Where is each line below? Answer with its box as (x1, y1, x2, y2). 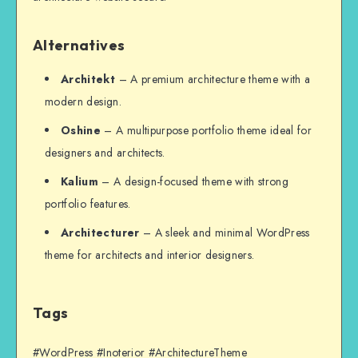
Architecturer (61, 224, 140, 241)
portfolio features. (45, 195, 131, 212)
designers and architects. (45, 144, 165, 161)
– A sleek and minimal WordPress (139, 224, 310, 241)
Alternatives (33, 36, 125, 55)
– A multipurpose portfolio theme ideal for (101, 121, 312, 138)
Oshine (61, 121, 101, 138)
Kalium (61, 173, 99, 189)
